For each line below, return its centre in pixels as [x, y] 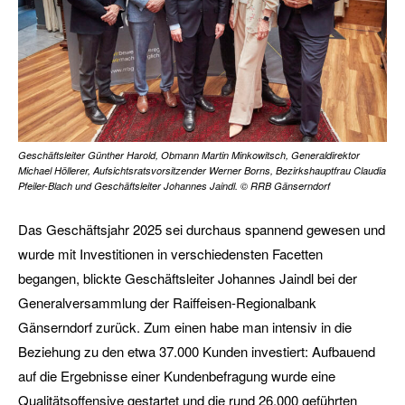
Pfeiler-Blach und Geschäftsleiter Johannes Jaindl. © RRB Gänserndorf [174, 186]
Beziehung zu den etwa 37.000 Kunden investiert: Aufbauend [197, 351]
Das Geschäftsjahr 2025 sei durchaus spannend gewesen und [202, 229]
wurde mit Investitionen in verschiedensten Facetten [170, 254]
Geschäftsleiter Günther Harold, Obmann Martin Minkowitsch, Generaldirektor [189, 155]
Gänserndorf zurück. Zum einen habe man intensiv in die [185, 327]
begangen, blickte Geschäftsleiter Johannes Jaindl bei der [188, 278]
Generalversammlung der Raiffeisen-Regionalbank [167, 302]
